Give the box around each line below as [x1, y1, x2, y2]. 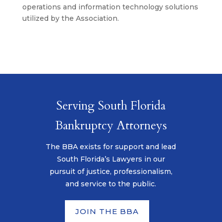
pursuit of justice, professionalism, [49, 166, 172, 176]
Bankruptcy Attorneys [55, 117, 167, 134]
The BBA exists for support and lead [46, 142, 176, 151]
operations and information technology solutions [22, 2, 198, 11]
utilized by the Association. [22, 13, 119, 23]
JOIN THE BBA [75, 207, 139, 217]
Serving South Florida [56, 97, 166, 114]
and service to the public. [65, 179, 157, 188]
